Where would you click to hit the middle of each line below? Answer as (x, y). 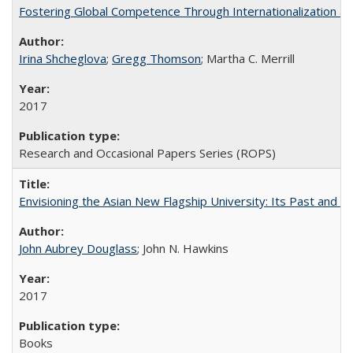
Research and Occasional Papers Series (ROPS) (147, 153)
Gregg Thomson (156, 58)
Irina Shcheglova (63, 58)
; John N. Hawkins (183, 248)
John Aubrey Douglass (78, 248)
